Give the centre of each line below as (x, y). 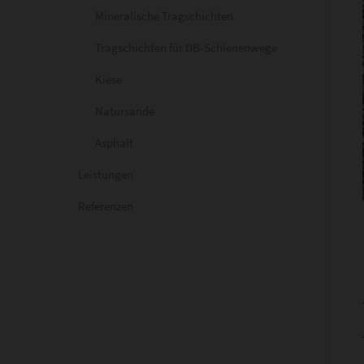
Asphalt (114, 143)
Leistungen (106, 174)
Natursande (125, 111)
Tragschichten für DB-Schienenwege (186, 48)
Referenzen (106, 206)
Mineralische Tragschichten (164, 16)
